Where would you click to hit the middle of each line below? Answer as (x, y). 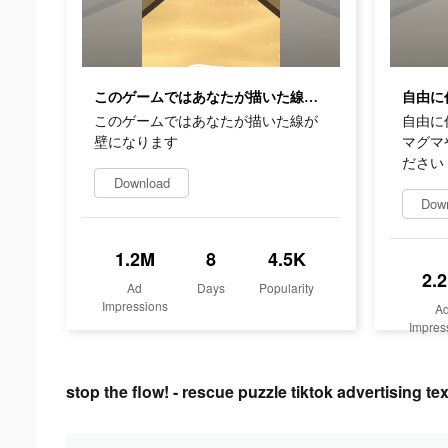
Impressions (134, 305)
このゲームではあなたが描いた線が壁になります (311, 97)
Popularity (287, 287)
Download (141, 182)
